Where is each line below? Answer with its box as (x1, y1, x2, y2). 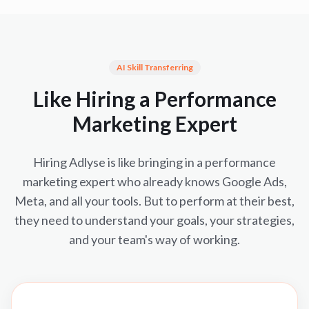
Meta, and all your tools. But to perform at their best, (14, 193, 295, 208)
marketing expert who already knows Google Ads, (22, 174, 287, 189)
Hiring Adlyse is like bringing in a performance (33, 154, 276, 170)
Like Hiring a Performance (32, 86, 277, 111)
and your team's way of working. (69, 232, 240, 247)
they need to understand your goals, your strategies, (14, 212, 295, 228)
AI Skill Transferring (116, 62, 193, 72)
